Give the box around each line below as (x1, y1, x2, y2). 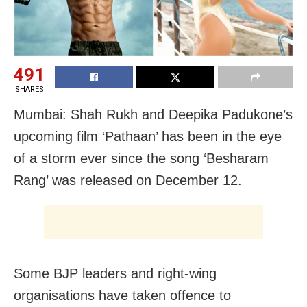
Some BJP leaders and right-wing (14, 266, 217, 282)
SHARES (14, 85, 44, 95)
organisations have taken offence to (14, 288, 231, 304)
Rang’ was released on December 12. (14, 173, 242, 188)
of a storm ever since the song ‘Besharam (14, 151, 269, 167)
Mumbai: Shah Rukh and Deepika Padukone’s (14, 107, 293, 123)
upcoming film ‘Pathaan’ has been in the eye (14, 129, 282, 145)
